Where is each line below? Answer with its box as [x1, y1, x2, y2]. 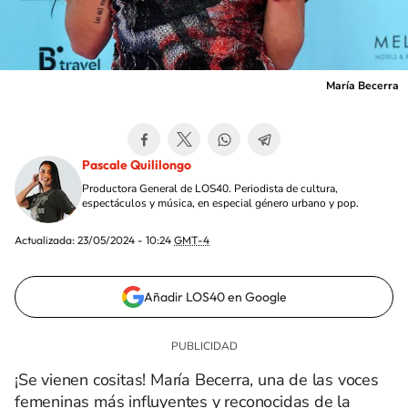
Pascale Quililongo [82, 157, 191, 173]
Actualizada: [15, 233, 77, 247]
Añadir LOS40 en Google [143, 289, 287, 305]
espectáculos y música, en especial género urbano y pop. [82, 196, 359, 210]
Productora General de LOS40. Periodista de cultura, [82, 181, 338, 196]
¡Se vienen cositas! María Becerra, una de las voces [15, 369, 379, 391]
